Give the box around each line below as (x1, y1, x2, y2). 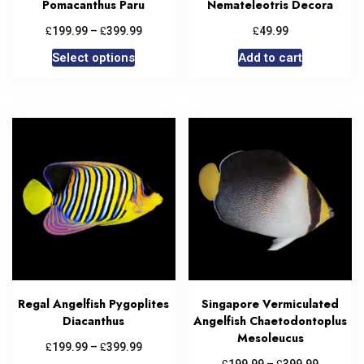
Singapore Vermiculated (201, 296, 340, 313)
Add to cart (238, 50, 303, 65)
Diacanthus (63, 313, 125, 330)
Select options (52, 50, 136, 65)
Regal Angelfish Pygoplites (18, 296, 170, 313)
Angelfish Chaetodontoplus (193, 313, 348, 330)
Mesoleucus (236, 330, 304, 347)
